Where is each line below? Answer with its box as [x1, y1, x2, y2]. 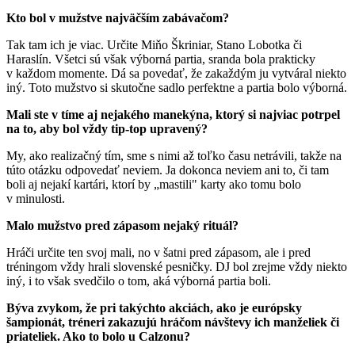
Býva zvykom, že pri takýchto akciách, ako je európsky [6, 300, 302, 315]
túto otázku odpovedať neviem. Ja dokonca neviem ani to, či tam [6, 162, 329, 177]
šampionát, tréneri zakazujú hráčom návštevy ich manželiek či [6, 315, 339, 329]
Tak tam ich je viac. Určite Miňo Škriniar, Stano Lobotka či [6, 37, 302, 52]
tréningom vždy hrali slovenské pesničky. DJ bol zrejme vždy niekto [6, 259, 347, 273]
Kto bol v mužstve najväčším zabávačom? [6, 10, 229, 25]
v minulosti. [6, 191, 65, 205]
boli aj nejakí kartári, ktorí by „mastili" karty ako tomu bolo [6, 177, 301, 191]
